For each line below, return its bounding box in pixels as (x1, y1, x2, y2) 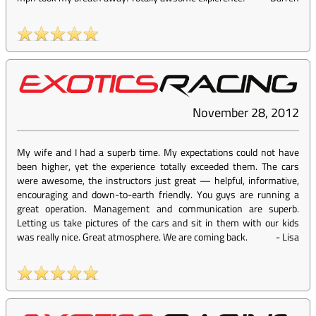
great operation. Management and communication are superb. (17, 201, 299, 217)
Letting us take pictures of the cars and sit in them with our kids (17, 215, 299, 231)
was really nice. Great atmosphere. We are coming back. (17, 229, 248, 245)
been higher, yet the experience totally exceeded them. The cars (17, 159, 299, 174)
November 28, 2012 (193, 103, 299, 123)
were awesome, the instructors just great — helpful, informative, (17, 173, 299, 188)
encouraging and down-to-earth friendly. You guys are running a (17, 187, 299, 202)
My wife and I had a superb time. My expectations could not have (17, 145, 299, 160)
